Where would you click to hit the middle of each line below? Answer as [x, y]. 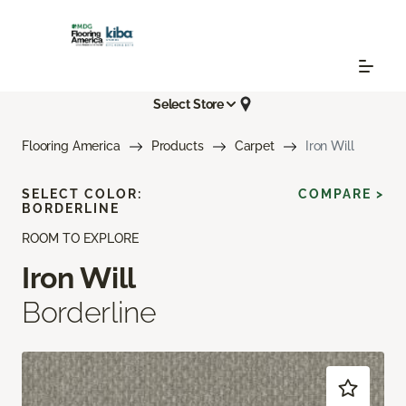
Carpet [254, 146]
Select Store [188, 104]
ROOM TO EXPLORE [80, 239]
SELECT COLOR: [82, 194]
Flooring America [71, 146]
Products [177, 146]
